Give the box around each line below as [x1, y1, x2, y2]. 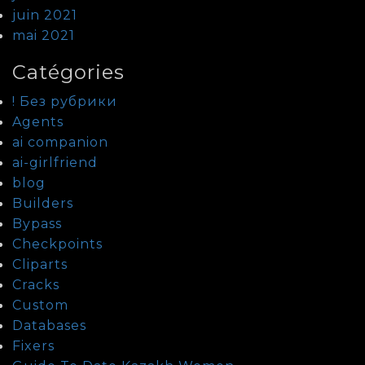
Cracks [12, 277, 59, 293]
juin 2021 [12, 7, 77, 24]
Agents [12, 114, 64, 130]
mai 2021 [12, 28, 75, 44]
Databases [12, 318, 86, 334]
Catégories [12, 60, 125, 85]
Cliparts [12, 257, 68, 273]
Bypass [12, 216, 62, 232]
